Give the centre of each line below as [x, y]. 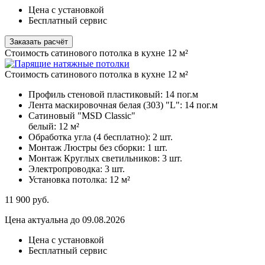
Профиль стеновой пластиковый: [97, 95]
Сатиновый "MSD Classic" [82, 116]
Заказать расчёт [39, 42]
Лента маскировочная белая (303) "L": [106, 105]
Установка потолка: [69, 180]
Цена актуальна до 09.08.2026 [65, 220]
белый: [43, 127]
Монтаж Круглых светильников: [95, 159]
